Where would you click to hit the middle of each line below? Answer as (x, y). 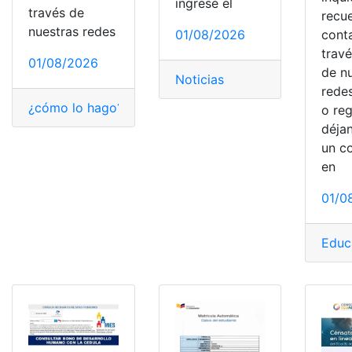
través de (56, 12)
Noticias (199, 80)
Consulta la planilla (183, 107)
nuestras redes (72, 31)
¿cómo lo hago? (76, 107)
